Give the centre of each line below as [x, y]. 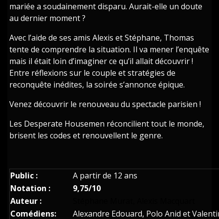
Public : [24, 175]
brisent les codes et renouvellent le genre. [86, 135]
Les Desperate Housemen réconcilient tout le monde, [107, 123]
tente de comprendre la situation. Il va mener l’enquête [109, 49]
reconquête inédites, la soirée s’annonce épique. [97, 84]
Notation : [31, 188]
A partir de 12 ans [105, 175]
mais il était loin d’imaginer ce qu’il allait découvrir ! [101, 61]
